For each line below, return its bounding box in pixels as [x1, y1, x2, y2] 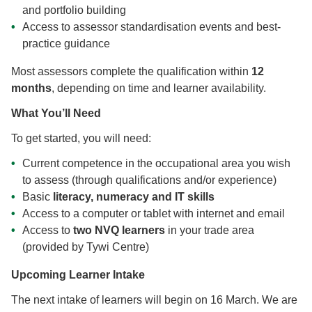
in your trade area [165, 224, 254, 237]
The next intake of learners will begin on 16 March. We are [11, 294, 297, 306]
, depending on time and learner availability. [52, 82, 266, 95]
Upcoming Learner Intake [11, 269, 145, 281]
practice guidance [22, 38, 110, 50]
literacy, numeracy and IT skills [53, 191, 214, 203]
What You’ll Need [11, 107, 101, 120]
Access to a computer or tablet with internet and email [22, 208, 285, 220]
